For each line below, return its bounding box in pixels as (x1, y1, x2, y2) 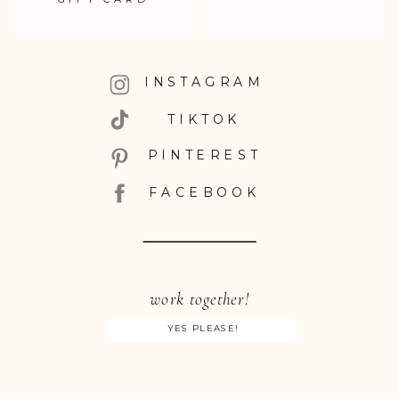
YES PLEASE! (167, 322, 238, 334)
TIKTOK (167, 110, 241, 127)
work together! (150, 288, 249, 309)
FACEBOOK (149, 183, 260, 201)
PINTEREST (147, 146, 262, 164)
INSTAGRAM (143, 73, 265, 90)
